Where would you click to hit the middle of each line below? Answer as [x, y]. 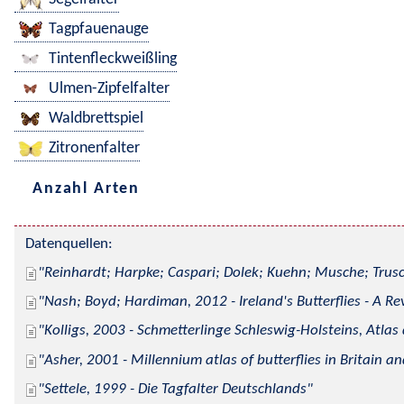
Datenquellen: [69, 244]
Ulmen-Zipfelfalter [109, 89]
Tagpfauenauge [99, 30]
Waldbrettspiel [96, 119]
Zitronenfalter [94, 149]
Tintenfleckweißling [113, 60]
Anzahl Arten [87, 188]
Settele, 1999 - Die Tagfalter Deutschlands [175, 389]
